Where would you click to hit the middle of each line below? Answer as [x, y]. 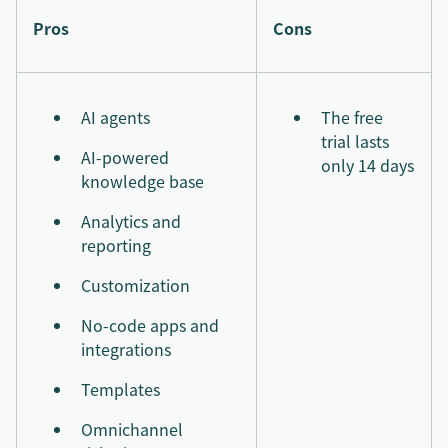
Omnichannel [132, 428]
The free [352, 116]
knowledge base [142, 180]
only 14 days [367, 164]
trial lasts [355, 140]
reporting [116, 244]
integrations [126, 348]
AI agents [115, 116]
